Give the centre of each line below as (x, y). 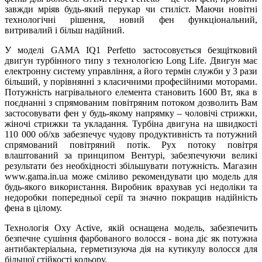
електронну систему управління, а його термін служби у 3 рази (131, 71)
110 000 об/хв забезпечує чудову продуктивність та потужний (131, 135)
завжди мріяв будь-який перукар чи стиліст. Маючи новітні (131, 9)
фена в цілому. (33, 208)
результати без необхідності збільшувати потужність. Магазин (131, 166)
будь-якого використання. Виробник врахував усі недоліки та (131, 187)
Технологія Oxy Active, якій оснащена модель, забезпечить (131, 228)
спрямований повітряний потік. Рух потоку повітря (131, 145)
